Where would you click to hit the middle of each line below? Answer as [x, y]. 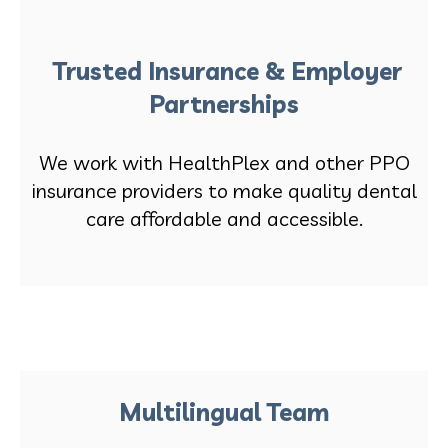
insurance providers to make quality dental [224, 191]
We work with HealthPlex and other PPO [224, 163]
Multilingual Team [224, 412]
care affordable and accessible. [224, 219]
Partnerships [224, 104]
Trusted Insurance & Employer [224, 71]
